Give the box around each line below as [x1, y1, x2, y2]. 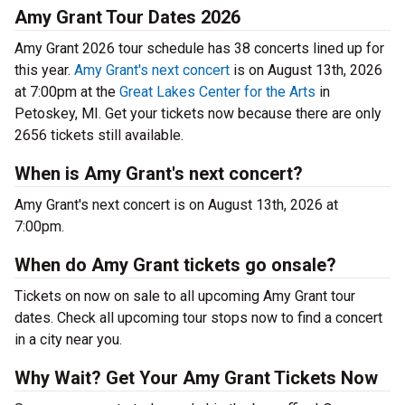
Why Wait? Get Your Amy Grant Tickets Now [14, 367, 378, 390]
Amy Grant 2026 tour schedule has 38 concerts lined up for [14, 40, 384, 58]
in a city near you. [14, 331, 122, 349]
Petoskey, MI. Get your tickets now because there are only [14, 105, 381, 123]
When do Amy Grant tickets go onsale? [14, 254, 336, 277]
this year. [14, 61, 74, 80]
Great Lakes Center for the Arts [119, 83, 316, 101]
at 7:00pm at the [14, 83, 119, 101]
